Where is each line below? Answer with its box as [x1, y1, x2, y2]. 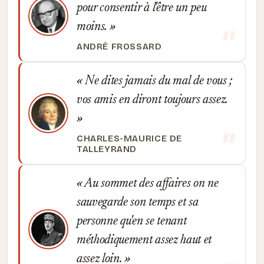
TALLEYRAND [77, 144, 137, 154]
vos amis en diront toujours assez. [77, 94, 228, 107]
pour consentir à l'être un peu [77, 2, 207, 15]
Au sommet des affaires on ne [82, 177, 219, 190]
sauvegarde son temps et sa [77, 196, 199, 209]
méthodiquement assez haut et [77, 234, 212, 247]
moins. [77, 21, 110, 34]
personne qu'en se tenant [77, 215, 187, 228]
